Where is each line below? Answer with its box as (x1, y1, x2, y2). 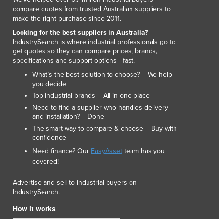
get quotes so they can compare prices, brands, (13, 46, 157, 55)
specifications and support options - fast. (13, 56, 135, 65)
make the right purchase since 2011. (13, 14, 121, 22)
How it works (13, 203, 56, 213)
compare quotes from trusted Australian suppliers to (13, 4, 171, 13)
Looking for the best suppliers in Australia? (13, 28, 148, 37)
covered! (32, 157, 59, 166)
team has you (122, 146, 165, 155)
